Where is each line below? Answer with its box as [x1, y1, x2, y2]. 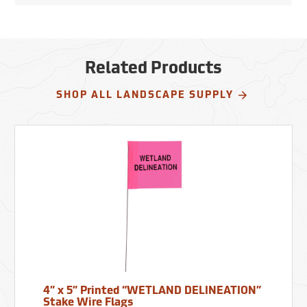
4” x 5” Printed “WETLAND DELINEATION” [42, 286, 261, 297]
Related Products [85, 61, 222, 78]
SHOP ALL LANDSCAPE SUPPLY [56, 90, 234, 101]
